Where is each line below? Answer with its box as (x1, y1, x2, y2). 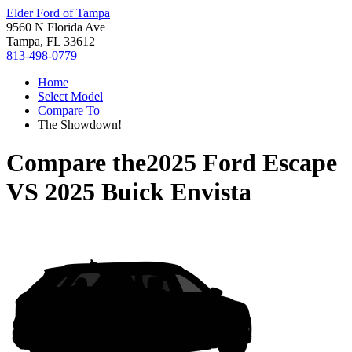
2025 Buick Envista (45, 178, 251, 207)
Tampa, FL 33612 (6, 35, 95, 48)
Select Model (38, 90, 103, 103)
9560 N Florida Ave (6, 20, 105, 34)
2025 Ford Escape (146, 148, 337, 178)
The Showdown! (38, 118, 122, 131)
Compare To (38, 104, 100, 117)
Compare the (6, 148, 146, 178)
